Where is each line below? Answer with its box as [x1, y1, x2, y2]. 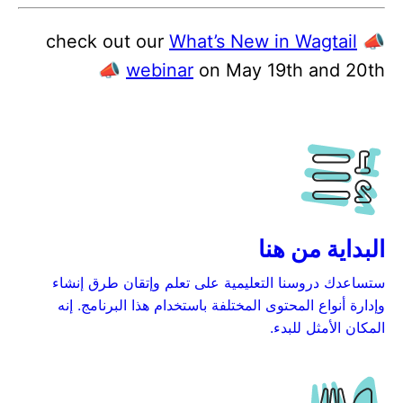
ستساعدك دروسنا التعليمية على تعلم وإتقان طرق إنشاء [52, 273, 385, 291]
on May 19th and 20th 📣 [193, 59, 385, 81]
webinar [126, 59, 193, 81]
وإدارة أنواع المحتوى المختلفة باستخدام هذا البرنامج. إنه [58, 296, 385, 314]
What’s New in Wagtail [169, 31, 357, 52]
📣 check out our [357, 31, 385, 52]
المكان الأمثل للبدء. [270, 318, 385, 336]
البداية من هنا [258, 235, 385, 263]
